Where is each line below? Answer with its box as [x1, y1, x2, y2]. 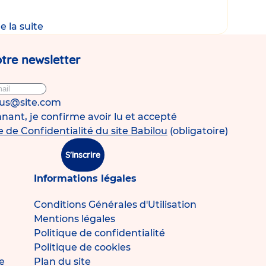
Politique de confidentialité [33, 227, 165, 239]
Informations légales [33, 173, 137, 185]
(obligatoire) [170, 125, 228, 137]
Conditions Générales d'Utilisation [33, 199, 197, 211]
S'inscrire [65, 149, 100, 160]
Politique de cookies [33, 242, 131, 254]
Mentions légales [33, 213, 115, 225]
